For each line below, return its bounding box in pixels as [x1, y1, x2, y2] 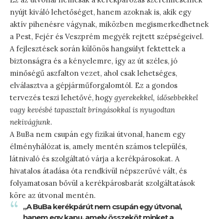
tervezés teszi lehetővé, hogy [10, 92, 114, 102]
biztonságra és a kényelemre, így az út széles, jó [10, 56, 177, 66]
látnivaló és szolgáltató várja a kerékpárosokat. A [10, 153, 179, 163]
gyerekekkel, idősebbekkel [114, 92, 198, 102]
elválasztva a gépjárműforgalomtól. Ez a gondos [10, 80, 177, 90]
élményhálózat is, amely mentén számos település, [10, 141, 187, 151]
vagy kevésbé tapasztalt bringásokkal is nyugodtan [10, 105, 175, 114]
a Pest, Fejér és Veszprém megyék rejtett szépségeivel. [10, 31, 204, 41]
